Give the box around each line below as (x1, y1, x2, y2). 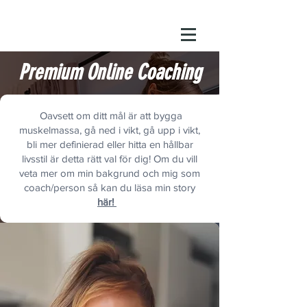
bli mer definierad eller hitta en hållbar (26, 138, 193, 150)
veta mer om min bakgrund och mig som (19, 167, 200, 179)
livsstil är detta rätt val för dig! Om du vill (22, 153, 197, 164)
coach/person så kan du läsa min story (24, 182, 195, 193)
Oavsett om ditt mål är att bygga (37, 110, 182, 121)
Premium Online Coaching (18, 60, 201, 85)
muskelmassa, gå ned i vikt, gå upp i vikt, (19, 124, 200, 136)
